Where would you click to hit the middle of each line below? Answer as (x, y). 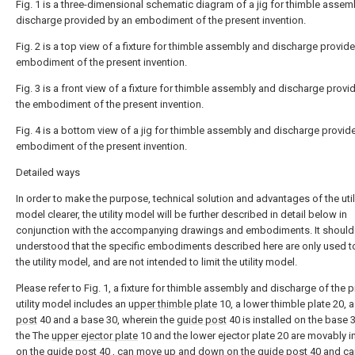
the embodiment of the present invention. (110, 104)
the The (34, 335)
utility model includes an (72, 303)
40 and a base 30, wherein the (107, 319)
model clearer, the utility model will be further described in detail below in (181, 214)
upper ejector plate (95, 335)
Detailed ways (48, 172)
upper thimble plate (173, 303)
